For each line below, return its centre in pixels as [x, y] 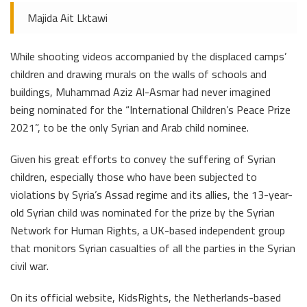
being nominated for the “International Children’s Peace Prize [150, 110]
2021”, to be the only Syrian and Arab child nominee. [130, 128]
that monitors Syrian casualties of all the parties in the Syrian [153, 248]
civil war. [29, 266]
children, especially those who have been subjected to [134, 177]
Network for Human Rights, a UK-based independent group [148, 231]
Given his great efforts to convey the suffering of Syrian [143, 159]
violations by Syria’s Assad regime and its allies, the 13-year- [151, 195]
